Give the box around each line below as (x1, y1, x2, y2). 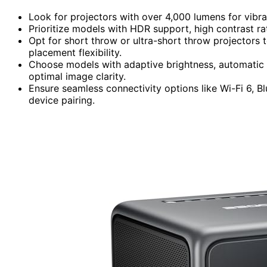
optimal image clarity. (29, 70, 126, 82)
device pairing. (29, 94, 95, 106)
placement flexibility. (29, 46, 122, 58)
